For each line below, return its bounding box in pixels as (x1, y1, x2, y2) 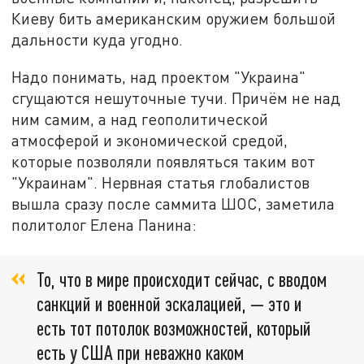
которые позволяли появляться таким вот (11, 151, 316, 171)
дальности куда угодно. (11, 30, 184, 50)
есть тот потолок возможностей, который (37, 316, 311, 340)
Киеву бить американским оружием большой (11, 9, 336, 28)
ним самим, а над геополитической (11, 109, 269, 128)
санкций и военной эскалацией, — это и (37, 292, 302, 316)
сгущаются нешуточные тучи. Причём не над (11, 88, 341, 107)
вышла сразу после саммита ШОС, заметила (11, 193, 336, 213)
